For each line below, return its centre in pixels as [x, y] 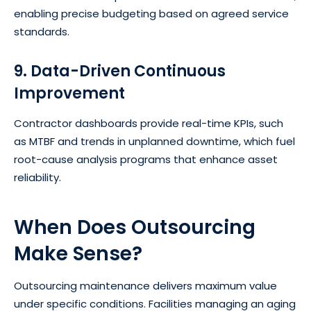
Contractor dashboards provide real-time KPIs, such [149, 123]
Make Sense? [78, 253]
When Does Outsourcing [135, 227]
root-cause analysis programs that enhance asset [146, 159]
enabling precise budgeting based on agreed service [151, 13]
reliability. [37, 177]
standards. [42, 31]
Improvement [69, 93]
